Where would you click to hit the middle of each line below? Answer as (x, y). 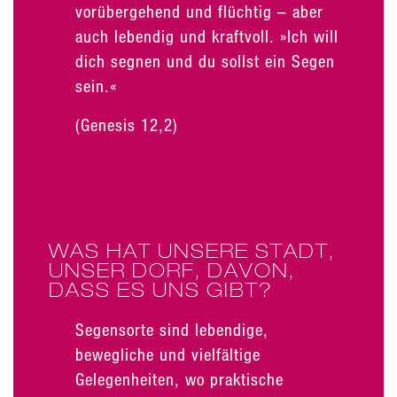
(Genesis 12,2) (127, 125)
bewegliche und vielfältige (168, 354)
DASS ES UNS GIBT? (161, 289)
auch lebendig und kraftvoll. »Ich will (207, 36)
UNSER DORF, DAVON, (172, 270)
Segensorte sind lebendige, (172, 329)
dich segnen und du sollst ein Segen (205, 61)
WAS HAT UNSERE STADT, (192, 250)
